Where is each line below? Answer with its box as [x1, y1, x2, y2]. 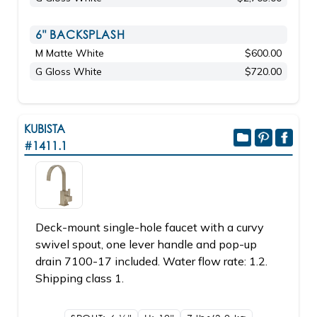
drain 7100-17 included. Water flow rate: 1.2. [35, 254, 267, 268]
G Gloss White [35, 65, 102, 78]
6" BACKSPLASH [35, 28, 125, 42]
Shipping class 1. [35, 271, 124, 285]
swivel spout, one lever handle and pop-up [35, 237, 257, 251]
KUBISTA [24, 122, 65, 136]
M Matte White [35, 47, 104, 59]
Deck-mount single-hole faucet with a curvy [35, 220, 264, 234]
